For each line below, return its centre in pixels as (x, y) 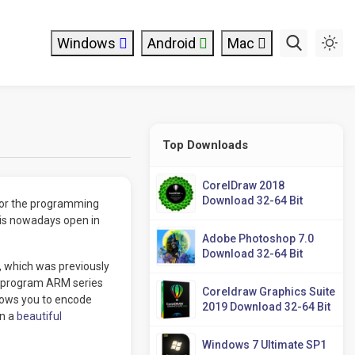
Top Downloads (206, 145)
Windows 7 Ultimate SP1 (265, 345)
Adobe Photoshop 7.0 (258, 239)
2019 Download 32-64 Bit (267, 307)
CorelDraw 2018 (244, 185)
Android (173, 43)
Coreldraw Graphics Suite (269, 292)
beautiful (39, 316)
